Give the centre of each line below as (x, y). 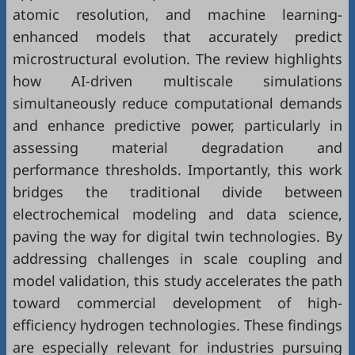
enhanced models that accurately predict (177, 36)
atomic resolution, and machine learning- (177, 14)
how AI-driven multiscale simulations (177, 81)
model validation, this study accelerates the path (177, 281)
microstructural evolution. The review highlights (177, 59)
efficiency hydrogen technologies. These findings (177, 325)
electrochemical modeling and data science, (177, 214)
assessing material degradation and (177, 147)
